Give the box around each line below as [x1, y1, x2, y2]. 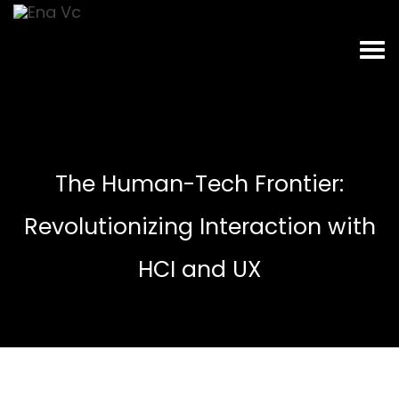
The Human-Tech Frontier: [55, 168, 344, 199]
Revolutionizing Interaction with [23, 211, 376, 242]
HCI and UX [137, 254, 262, 285]
